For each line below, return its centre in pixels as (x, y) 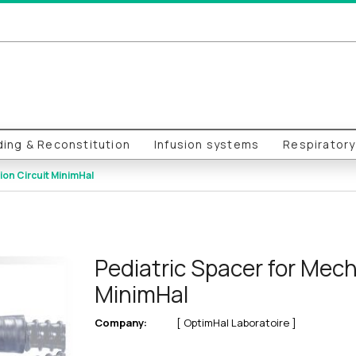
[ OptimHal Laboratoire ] (235, 323)
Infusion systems (207, 144)
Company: (120, 323)
